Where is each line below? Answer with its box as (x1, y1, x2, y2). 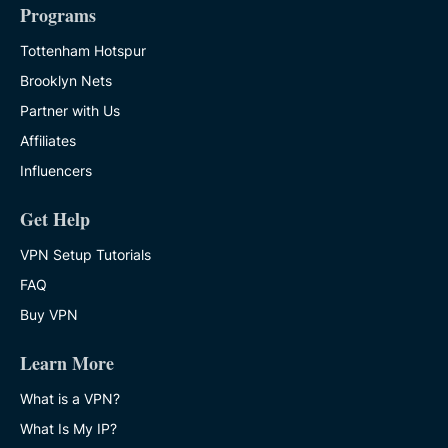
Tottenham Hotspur (20, 42, 146, 60)
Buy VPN (20, 306, 78, 324)
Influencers (20, 162, 92, 180)
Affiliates (20, 132, 76, 150)
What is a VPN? (20, 390, 120, 408)
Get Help (20, 206, 90, 233)
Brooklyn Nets (20, 72, 112, 90)
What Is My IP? (20, 420, 117, 438)
